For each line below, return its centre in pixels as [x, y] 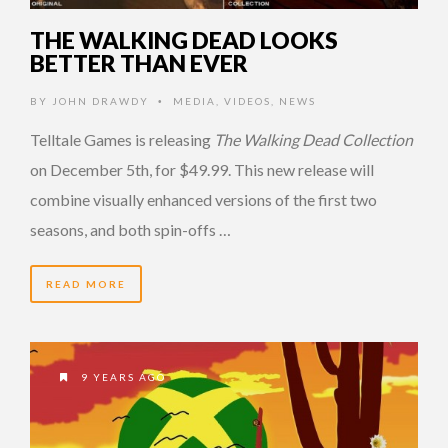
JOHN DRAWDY [100, 100]
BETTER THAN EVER [139, 62]
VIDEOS [247, 100]
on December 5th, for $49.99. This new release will [202, 169]
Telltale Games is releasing [122, 139]
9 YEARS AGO [121, 376]
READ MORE [86, 283]
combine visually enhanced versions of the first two [203, 199]
